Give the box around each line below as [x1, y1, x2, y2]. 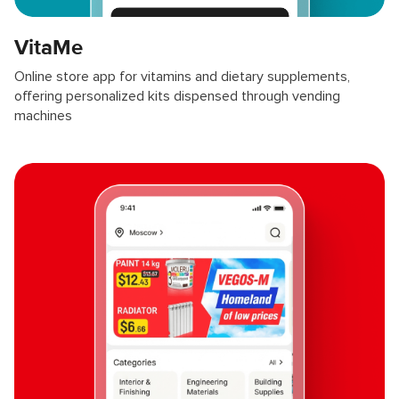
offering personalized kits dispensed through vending [14, 87, 340, 106]
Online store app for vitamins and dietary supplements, [14, 68, 350, 86]
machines [14, 107, 72, 126]
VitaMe [14, 35, 83, 61]
